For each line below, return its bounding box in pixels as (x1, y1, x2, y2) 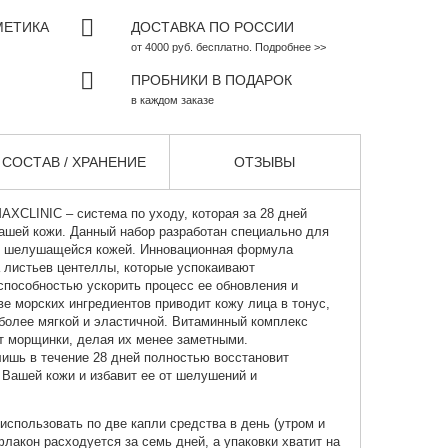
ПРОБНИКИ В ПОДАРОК (130, 72, 292, 89)
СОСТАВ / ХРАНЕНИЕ (2, 154, 147, 171)
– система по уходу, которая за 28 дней (61, 206, 307, 222)
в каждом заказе (130, 94, 214, 107)
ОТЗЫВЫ (234, 154, 296, 171)
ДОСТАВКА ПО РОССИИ (130, 19, 294, 36)
